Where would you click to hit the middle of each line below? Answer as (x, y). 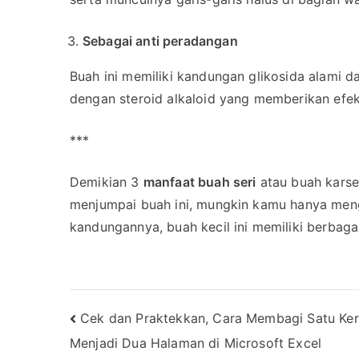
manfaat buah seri (200, 182)
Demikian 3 (107, 182)
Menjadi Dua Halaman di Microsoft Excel (196, 343)
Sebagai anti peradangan (160, 41)
